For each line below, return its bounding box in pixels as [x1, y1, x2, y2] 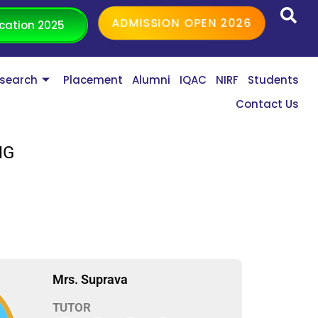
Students [248, 72, 300, 88]
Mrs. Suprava [53, 271, 128, 287]
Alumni [132, 72, 171, 88]
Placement [63, 72, 124, 88]
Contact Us [236, 97, 300, 112]
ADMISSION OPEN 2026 [114, 15, 250, 31]
